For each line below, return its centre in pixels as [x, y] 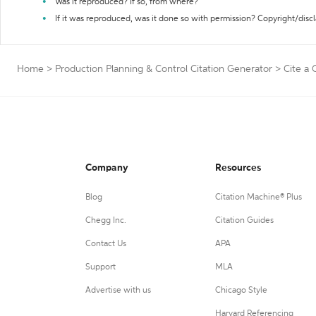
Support [101, 267]
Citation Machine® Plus [258, 197]
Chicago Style [241, 291]
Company [107, 168]
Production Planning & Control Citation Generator [164, 69]
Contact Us [106, 244]
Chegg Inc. [106, 221]
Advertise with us [118, 291]
